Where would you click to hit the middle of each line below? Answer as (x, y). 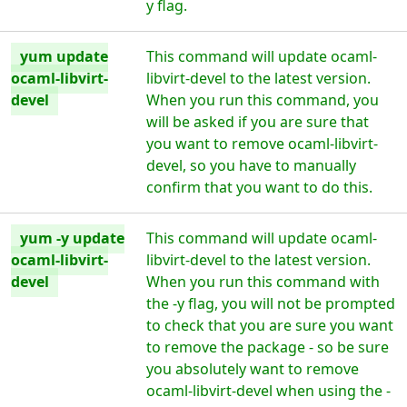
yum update (64, 56)
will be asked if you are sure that (258, 122)
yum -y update (72, 238)
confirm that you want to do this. (260, 187)
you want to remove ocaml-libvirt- (263, 144)
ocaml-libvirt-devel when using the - (269, 391)
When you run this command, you (263, 100)
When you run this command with (263, 282)
